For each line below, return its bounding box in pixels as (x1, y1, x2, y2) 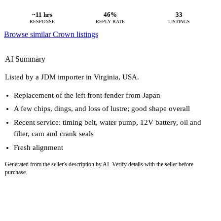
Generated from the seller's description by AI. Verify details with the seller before (5, 161, 193, 168)
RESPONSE (29, 18, 55, 24)
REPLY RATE (96, 18, 125, 24)
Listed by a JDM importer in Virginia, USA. (5, 73, 139, 81)
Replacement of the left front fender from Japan (14, 91, 160, 99)
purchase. (5, 169, 27, 176)
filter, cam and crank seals (14, 130, 94, 138)
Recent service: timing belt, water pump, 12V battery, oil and (14, 118, 201, 127)
